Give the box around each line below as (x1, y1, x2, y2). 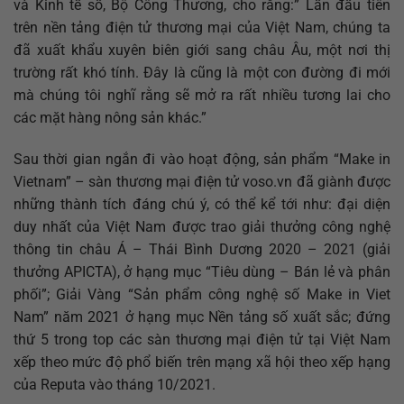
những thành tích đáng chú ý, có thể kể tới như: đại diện (14, 195, 390, 213)
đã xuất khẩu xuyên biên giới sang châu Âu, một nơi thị (14, 41, 390, 59)
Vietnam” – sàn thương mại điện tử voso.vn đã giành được (14, 172, 390, 190)
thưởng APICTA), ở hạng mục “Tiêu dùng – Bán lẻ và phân (14, 262, 390, 280)
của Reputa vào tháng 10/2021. (14, 375, 216, 393)
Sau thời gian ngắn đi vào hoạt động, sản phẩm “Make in (14, 150, 390, 168)
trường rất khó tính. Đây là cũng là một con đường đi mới (14, 63, 390, 81)
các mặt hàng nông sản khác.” (14, 108, 207, 126)
